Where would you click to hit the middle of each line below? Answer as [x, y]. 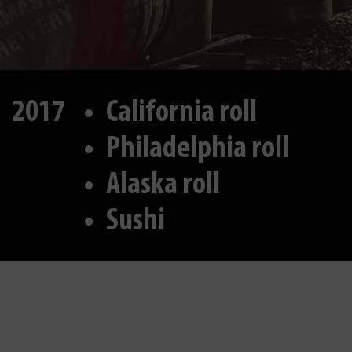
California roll [181, 113]
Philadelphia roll [198, 149]
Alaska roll [163, 185]
